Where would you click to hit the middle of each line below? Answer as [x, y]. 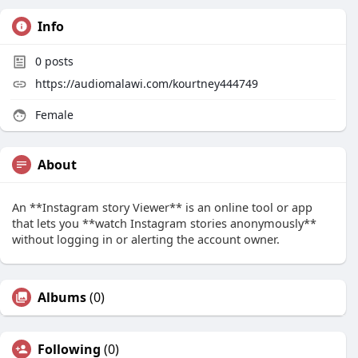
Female [53, 115]
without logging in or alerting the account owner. [146, 239]
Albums [62, 297]
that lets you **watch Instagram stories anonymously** [164, 223]
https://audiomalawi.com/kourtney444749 [147, 84]
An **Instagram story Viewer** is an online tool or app [162, 207]
